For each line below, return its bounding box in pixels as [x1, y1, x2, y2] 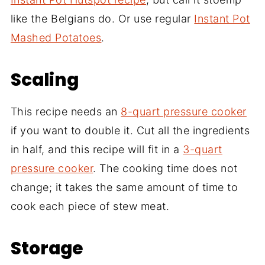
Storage [10, 236, 83, 261]
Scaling [10, 67, 79, 92]
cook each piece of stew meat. [10, 200, 170, 213]
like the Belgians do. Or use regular [10, 12, 195, 25]
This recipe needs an [10, 105, 121, 118]
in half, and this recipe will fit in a [10, 143, 183, 156]
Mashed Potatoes [10, 31, 102, 44]
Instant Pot [194, 12, 250, 25]
